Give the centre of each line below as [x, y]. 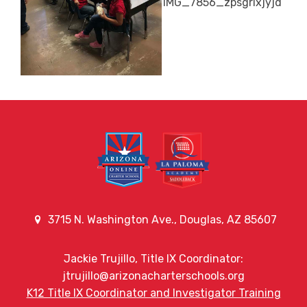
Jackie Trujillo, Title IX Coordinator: [153, 258]
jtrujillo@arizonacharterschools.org [153, 275]
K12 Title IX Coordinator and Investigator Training [153, 293]
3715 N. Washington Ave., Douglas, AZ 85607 [161, 219]
